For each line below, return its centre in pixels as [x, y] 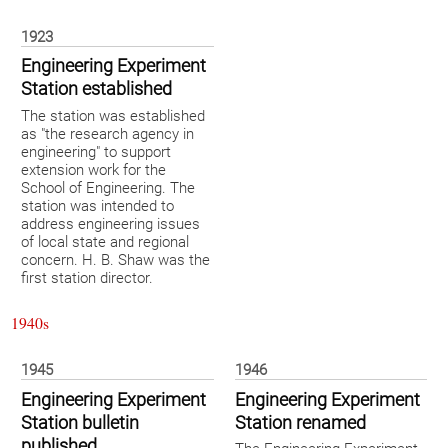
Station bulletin [80, 422]
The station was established [113, 116]
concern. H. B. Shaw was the [115, 260]
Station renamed [300, 422]
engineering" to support [96, 152]
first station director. [87, 278]
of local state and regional [105, 242]
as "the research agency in [107, 134]
